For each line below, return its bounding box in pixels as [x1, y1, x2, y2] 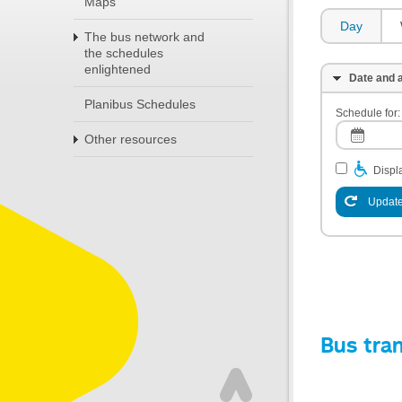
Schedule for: [336, 106, 400, 119]
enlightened [84, 62, 151, 76]
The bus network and [84, 30, 205, 44]
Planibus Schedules [84, 97, 196, 111]
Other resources [84, 132, 177, 146]
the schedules [84, 46, 163, 60]
